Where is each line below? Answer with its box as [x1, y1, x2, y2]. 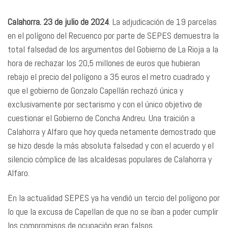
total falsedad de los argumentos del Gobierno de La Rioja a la [8, 43, 218, 55]
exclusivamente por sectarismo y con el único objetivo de [8, 98, 202, 110]
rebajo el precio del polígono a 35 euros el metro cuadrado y [8, 70, 210, 82]
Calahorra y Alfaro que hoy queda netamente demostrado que [8, 125, 216, 137]
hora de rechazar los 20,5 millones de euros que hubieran [8, 56, 200, 69]
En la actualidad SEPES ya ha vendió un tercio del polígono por [8, 192, 220, 204]
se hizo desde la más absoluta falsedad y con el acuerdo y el [8, 139, 214, 151]
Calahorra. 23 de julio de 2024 [8, 15, 109, 27]
